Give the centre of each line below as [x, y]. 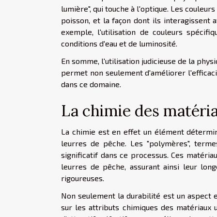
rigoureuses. [83, 178]
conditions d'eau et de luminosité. [119, 43]
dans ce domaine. [91, 84]
